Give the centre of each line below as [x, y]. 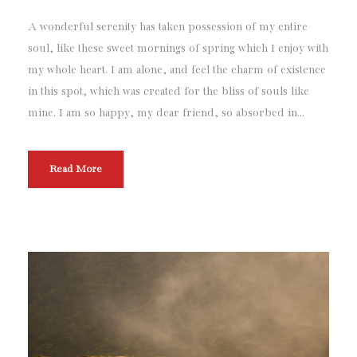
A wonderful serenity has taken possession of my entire [168, 27]
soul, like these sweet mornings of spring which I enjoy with [178, 49]
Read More [76, 170]
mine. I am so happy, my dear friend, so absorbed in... [166, 114]
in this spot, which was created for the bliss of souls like [169, 92]
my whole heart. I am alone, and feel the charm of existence [177, 71]
